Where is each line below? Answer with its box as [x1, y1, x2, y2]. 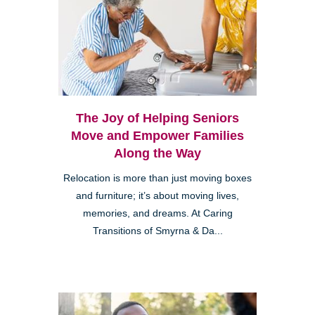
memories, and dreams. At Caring [82, 208, 233, 219]
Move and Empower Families [71, 129, 244, 143]
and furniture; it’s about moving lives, [76, 191, 239, 202]
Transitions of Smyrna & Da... [92, 226, 223, 237]
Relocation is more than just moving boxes [63, 173, 252, 184]
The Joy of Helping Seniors [76, 111, 239, 126]
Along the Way [114, 146, 201, 161]
